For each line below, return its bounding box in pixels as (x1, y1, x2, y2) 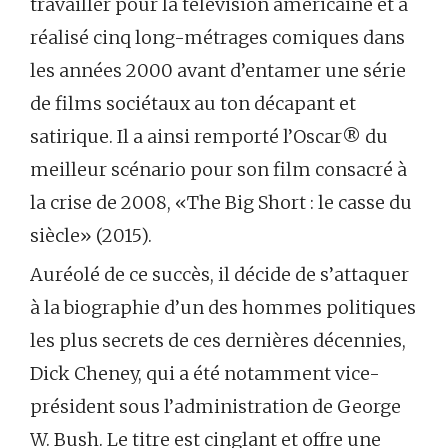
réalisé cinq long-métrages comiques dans (30, 26, 405, 50)
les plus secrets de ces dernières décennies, (30, 329, 406, 353)
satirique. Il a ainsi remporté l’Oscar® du (30, 125, 388, 149)
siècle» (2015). (30, 224, 152, 248)
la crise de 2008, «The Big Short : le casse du (30, 191, 412, 215)
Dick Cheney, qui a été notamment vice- (30, 362, 380, 386)
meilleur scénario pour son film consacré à (30, 158, 407, 182)
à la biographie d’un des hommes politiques (30, 296, 416, 320)
